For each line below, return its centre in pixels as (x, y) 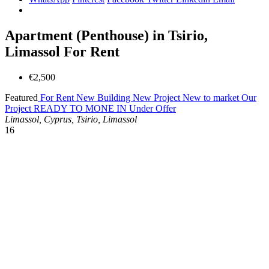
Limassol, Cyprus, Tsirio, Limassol (71, 119)
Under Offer (153, 108)
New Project (158, 97)
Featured (21, 97)
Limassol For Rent (62, 51)
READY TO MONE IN (81, 108)
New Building (104, 97)
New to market (212, 97)
